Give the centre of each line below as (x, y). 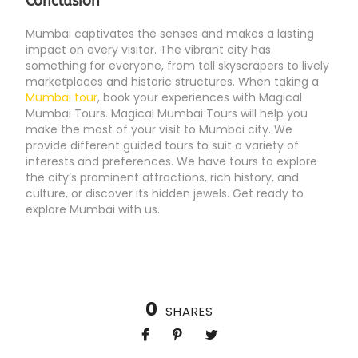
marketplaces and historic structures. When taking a (172, 82)
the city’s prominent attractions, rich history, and (162, 178)
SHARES (189, 312)
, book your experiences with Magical (200, 98)
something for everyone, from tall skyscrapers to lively (177, 66)
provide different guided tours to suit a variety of (162, 146)
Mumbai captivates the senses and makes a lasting (170, 34)
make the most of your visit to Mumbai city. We (159, 130)
